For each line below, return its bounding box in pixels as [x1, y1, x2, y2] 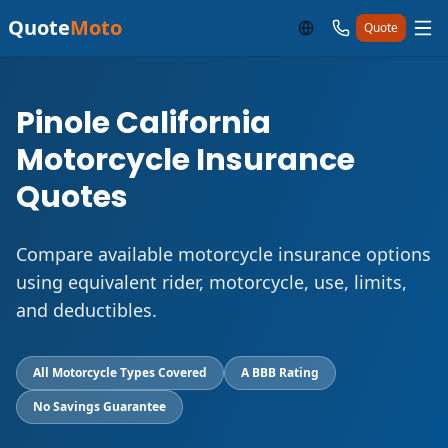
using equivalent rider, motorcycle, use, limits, [16, 270, 407, 294]
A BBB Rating [241, 364, 319, 381]
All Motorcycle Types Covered [33, 364, 207, 381]
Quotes [16, 176, 128, 218]
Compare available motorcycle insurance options [16, 242, 431, 266]
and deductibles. [16, 298, 157, 322]
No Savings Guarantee [33, 398, 166, 415]
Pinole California [16, 102, 271, 144]
